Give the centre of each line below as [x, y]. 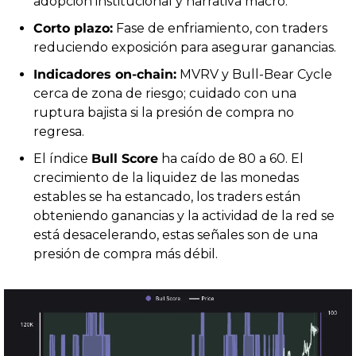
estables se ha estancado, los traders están [167, 196]
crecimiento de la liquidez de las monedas [166, 177]
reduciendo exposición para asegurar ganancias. [185, 47]
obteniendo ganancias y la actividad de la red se [184, 215]
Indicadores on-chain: [105, 74]
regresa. [59, 131]
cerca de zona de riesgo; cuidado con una [165, 93]
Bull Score [125, 158]
